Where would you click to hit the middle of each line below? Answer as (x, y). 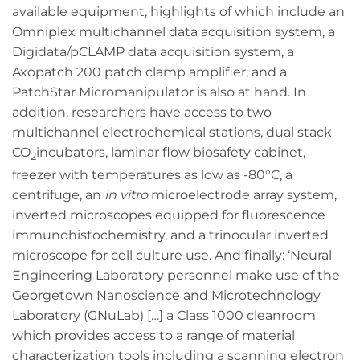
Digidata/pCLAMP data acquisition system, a (153, 51)
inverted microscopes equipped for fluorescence (169, 215)
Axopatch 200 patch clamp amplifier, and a (149, 72)
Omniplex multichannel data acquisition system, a (174, 31)
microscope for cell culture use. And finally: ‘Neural (172, 255)
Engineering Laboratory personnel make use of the (176, 275)
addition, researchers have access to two (142, 112)
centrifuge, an (58, 194)
